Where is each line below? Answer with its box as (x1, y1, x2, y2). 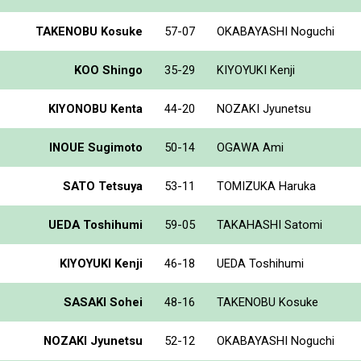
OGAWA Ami (217, 139, 284, 155)
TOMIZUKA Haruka (217, 178, 316, 193)
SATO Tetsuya (63, 178, 143, 193)
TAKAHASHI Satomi (217, 217, 322, 232)
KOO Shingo (74, 62, 143, 77)
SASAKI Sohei (64, 294, 143, 309)
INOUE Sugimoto (49, 139, 143, 155)
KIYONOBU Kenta (48, 101, 143, 116)
